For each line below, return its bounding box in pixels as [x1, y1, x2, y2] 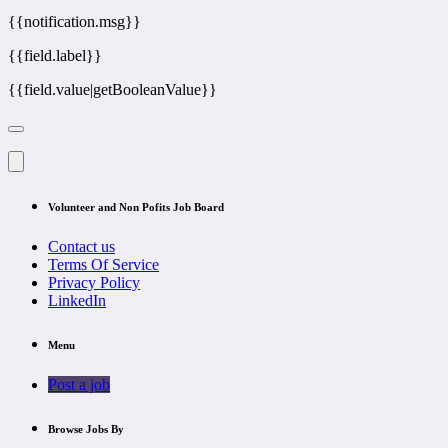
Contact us [48, 238, 115, 256]
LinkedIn [48, 292, 106, 310]
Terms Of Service [48, 256, 159, 274]
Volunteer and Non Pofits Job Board [48, 201, 224, 214]
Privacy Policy [48, 274, 140, 292]
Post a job [48, 376, 110, 394]
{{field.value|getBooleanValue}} [8, 81, 217, 99]
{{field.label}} [8, 47, 102, 65]
